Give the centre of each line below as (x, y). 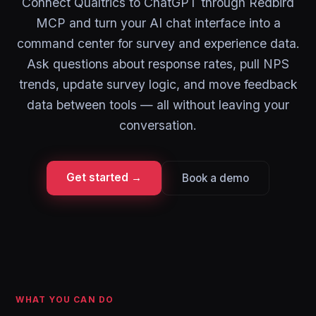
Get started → (104, 177)
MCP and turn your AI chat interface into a (158, 23)
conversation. (158, 125)
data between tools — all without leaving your (158, 105)
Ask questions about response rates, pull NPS (158, 64)
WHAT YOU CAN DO (65, 299)
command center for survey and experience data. (158, 43)
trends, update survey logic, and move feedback (158, 84)
